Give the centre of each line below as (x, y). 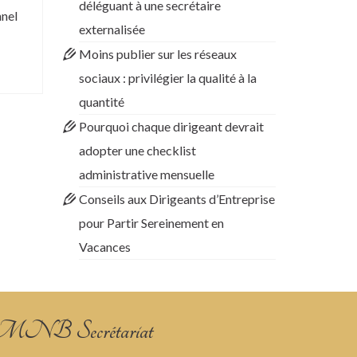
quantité (101, 102)
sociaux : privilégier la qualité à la (167, 78)
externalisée (112, 29)
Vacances (104, 247)
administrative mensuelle (146, 174)
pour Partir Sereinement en (151, 223)
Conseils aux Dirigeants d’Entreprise (177, 199)
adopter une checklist (137, 150)
